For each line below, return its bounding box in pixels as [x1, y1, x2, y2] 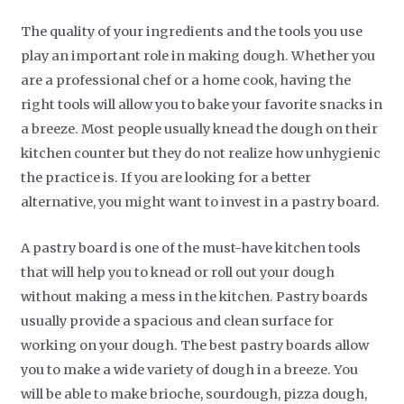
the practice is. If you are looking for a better [21, 170, 312, 187]
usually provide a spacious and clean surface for [21, 312, 335, 329]
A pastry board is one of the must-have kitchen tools [21, 239, 362, 256]
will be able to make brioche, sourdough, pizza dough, [21, 385, 368, 402]
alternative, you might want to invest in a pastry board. [21, 194, 383, 211]
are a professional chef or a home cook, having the [21, 72, 352, 89]
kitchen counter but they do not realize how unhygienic [21, 145, 381, 162]
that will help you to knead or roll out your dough [21, 263, 335, 280]
